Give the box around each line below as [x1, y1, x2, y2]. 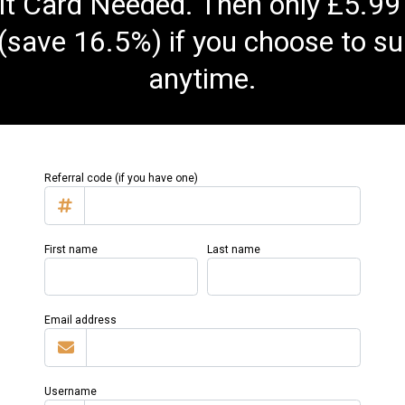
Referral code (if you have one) [44, 172, 198, 185]
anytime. [148, 61, 257, 97]
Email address [44, 314, 117, 327]
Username [44, 384, 97, 398]
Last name [207, 242, 260, 256]
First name [44, 242, 98, 256]
